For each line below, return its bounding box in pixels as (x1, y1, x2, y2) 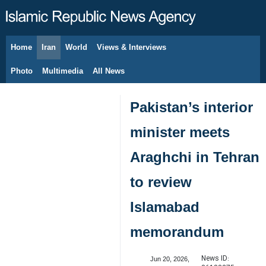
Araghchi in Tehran (130, 149, 259, 165)
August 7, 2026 (30, 50, 73, 57)
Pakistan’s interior (130, 99, 253, 115)
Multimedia (42, 66, 83, 75)
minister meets (130, 124, 230, 140)
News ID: (201, 253, 229, 264)
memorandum (130, 224, 224, 240)
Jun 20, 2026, (150, 255, 189, 262)
